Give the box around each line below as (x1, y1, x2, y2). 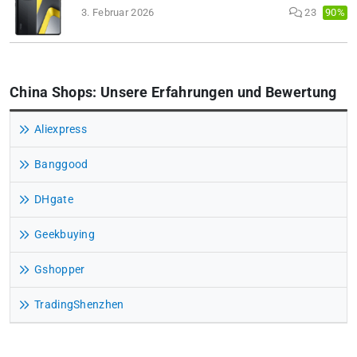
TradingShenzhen (34, 297, 124, 312)
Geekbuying (34, 227, 95, 241)
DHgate (34, 192, 73, 206)
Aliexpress (34, 122, 87, 136)
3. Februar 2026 (81, 6, 155, 19)
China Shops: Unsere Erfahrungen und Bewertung (10, 84, 337, 101)
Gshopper (34, 262, 85, 277)
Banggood (34, 157, 88, 171)
